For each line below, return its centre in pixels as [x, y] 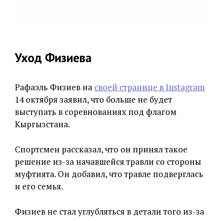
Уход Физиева [53, 58]
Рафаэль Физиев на [55, 87]
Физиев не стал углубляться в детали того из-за [110, 211]
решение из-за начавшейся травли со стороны [108, 162]
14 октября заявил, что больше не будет [93, 99]
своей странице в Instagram [149, 87]
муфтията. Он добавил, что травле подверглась [109, 174]
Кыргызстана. [42, 124]
